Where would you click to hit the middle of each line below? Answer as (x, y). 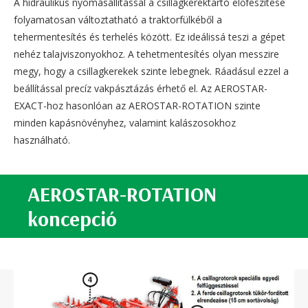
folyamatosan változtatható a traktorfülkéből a (118, 19)
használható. (42, 140)
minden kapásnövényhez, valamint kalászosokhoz (125, 122)
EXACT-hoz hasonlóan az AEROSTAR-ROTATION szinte (137, 105)
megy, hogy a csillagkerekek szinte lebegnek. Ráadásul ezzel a (151, 71)
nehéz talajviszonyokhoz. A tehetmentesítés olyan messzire (146, 54)
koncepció (72, 218)
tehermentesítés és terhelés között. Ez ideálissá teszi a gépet (150, 36)
